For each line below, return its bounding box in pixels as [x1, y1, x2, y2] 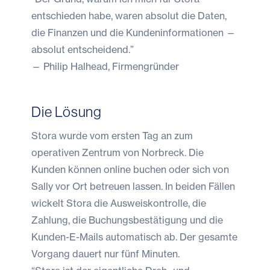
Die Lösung [31, 103, 102, 120]
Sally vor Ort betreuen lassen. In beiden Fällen [31, 180, 235, 192]
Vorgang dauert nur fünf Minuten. [31, 247, 180, 260]
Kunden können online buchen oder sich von [31, 163, 229, 175]
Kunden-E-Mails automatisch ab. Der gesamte [31, 230, 237, 243]
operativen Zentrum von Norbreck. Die [31, 146, 204, 159]
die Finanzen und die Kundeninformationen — [31, 26, 236, 39]
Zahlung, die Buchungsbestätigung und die [31, 213, 223, 226]
